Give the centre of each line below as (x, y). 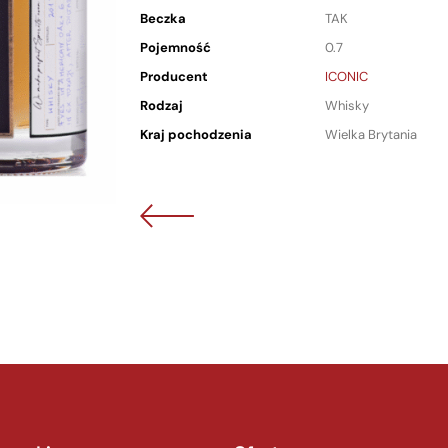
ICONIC (346, 76)
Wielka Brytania (371, 134)
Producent (174, 76)
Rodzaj (161, 105)
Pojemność (175, 47)
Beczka (163, 18)
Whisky (347, 105)
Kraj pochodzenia (196, 134)
